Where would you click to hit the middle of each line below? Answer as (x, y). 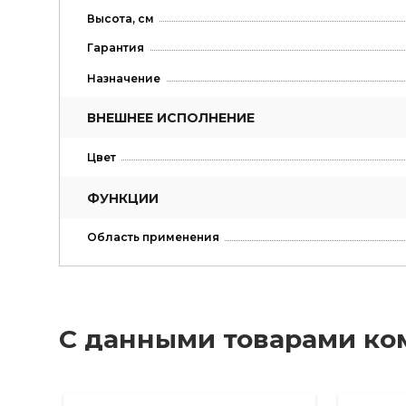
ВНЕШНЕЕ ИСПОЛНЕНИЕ (170, 118)
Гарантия (115, 48)
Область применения (153, 237)
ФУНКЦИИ (122, 198)
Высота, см (120, 19)
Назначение (123, 78)
